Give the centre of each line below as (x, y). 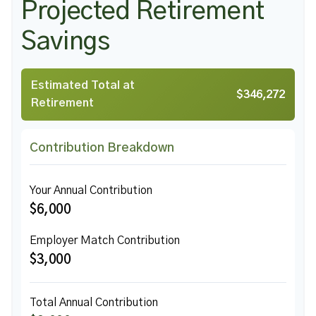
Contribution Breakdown (102, 148)
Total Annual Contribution (94, 303)
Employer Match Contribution (105, 241)
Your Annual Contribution (91, 190)
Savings (66, 42)
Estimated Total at (83, 85)
